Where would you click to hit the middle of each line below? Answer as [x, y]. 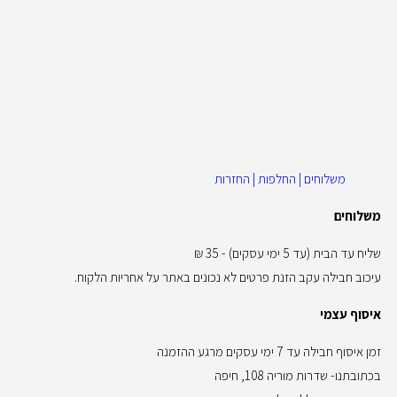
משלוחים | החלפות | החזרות [280, 179]
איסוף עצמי [350, 314]
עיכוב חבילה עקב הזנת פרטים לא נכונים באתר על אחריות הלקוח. [228, 277]
